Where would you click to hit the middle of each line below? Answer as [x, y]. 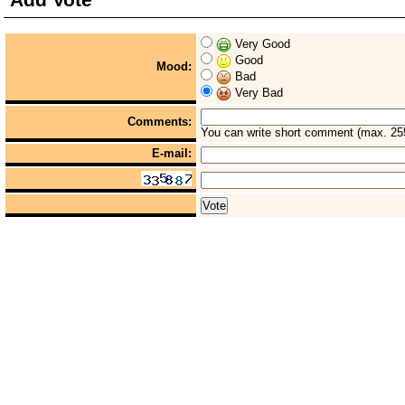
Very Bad [257, 93]
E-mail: [172, 153]
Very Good [261, 44]
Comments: [160, 122]
